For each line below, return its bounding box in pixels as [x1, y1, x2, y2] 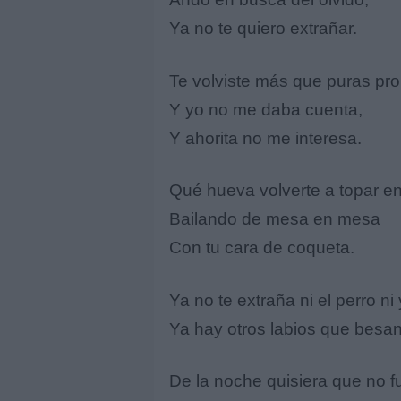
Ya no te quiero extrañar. [169, 19, 357, 38]
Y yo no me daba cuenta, [169, 99, 363, 119]
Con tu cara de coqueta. [169, 238, 354, 258]
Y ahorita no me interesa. [169, 128, 362, 148]
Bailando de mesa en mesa [169, 209, 380, 229]
